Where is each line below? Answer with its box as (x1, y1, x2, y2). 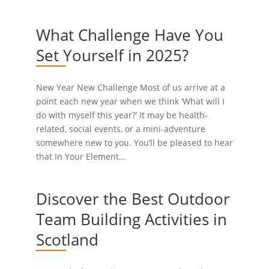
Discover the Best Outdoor (35, 188, 230, 210)
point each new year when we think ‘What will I (35, 95, 225, 107)
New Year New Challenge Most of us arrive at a (35, 82, 225, 93)
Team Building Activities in (35, 208, 227, 230)
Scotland (35, 229, 98, 250)
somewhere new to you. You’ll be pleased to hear (35, 137, 233, 148)
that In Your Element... (35, 151, 126, 162)
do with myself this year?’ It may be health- (35, 109, 208, 121)
